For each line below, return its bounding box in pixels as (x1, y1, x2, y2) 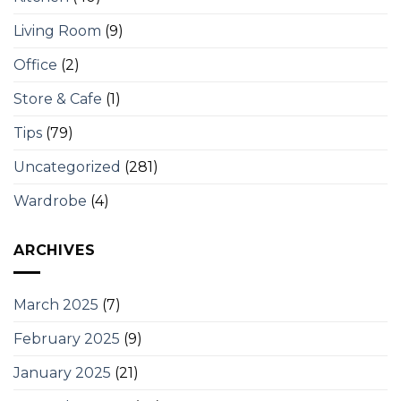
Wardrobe (13, 192, 87, 210)
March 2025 (13, 295, 98, 313)
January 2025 (13, 363, 111, 381)
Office (13, 56, 57, 74)
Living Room (13, 22, 101, 40)
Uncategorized (13, 158, 121, 176)
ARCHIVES (13, 242, 96, 260)
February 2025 (13, 329, 120, 347)
